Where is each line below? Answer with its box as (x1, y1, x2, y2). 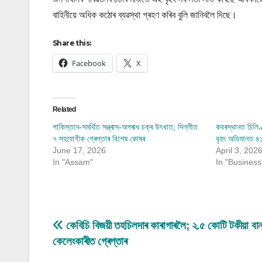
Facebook (72, 57, 106, 68)
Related (53, 105, 76, 113)
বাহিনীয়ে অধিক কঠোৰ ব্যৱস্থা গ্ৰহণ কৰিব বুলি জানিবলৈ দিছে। (53, 9, 237, 20)
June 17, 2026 (53, 145, 106, 155)
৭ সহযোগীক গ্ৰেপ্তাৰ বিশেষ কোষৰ (53, 133, 145, 143)
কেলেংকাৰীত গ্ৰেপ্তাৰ (53, 235, 127, 247)
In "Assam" (53, 157, 93, 167)
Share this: (53, 38, 91, 47)
